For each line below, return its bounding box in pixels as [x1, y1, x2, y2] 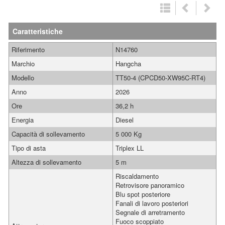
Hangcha [116, 59, 141, 68]
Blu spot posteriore [116, 189, 170, 199]
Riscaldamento [116, 171, 159, 181]
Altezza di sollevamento [12, 157, 81, 167]
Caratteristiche [13, 26, 63, 36]
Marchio [12, 59, 35, 68]
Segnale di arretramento [116, 207, 185, 217]
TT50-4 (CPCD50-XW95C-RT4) [116, 73, 205, 82]
